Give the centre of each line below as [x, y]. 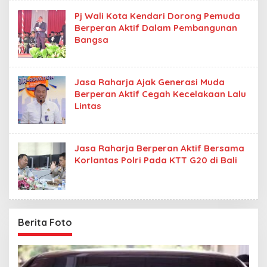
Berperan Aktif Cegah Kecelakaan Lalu [160, 94]
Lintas [88, 106]
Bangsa [91, 40]
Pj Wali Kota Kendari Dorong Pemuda [157, 16]
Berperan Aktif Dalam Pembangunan [156, 28]
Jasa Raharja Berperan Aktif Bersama [159, 148]
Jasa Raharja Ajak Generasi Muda [150, 82]
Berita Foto [45, 222]
